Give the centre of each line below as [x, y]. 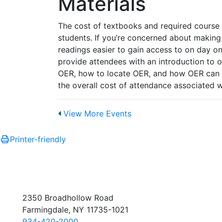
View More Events [96, 113]
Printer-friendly [38, 139]
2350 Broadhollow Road [68, 197]
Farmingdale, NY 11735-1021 [75, 209]
